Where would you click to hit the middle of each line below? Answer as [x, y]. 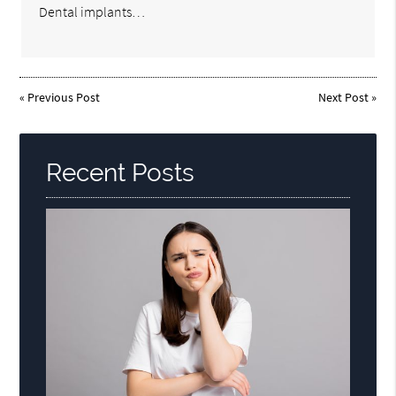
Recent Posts [121, 173]
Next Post [343, 98]
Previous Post [64, 98]
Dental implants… [92, 12]
